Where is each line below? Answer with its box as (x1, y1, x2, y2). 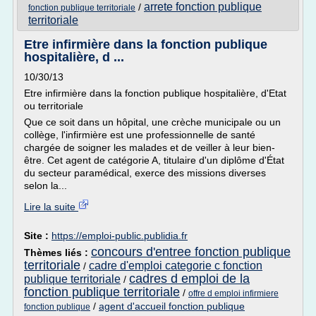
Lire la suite (24, 201, 78, 212)
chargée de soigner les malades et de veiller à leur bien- (24, 142, 275, 153)
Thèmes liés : (24, 247, 91, 258)
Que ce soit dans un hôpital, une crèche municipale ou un (24, 116, 281, 128)
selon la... (24, 180, 67, 191)
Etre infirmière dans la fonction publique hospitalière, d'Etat (24, 87, 286, 99)
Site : (24, 230, 51, 241)
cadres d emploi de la (129, 272, 250, 286)
